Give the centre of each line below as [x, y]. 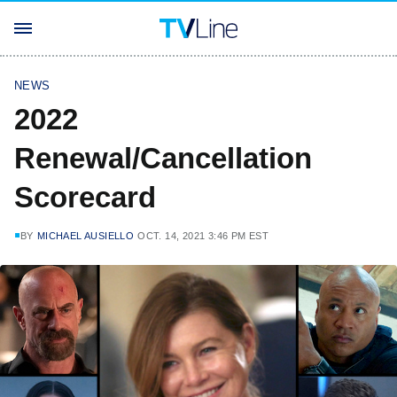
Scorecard [85, 197]
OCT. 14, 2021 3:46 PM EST [203, 236]
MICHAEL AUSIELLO [86, 236]
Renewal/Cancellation [163, 158]
